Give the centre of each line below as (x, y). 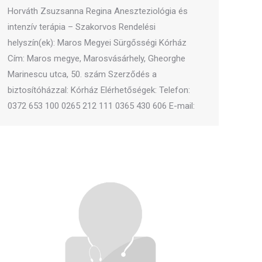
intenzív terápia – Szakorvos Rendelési (82, 27)
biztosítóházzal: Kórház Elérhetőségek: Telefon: (99, 90)
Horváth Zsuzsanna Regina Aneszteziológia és (98, 11)
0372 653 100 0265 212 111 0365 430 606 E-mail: (101, 106)
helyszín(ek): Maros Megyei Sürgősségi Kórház (97, 43)
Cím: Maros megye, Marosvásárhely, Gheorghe (96, 58)
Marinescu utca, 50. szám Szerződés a (82, 74)
